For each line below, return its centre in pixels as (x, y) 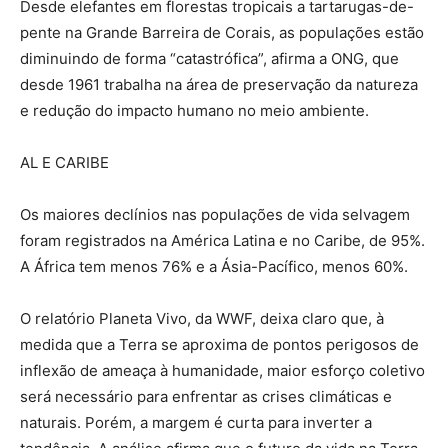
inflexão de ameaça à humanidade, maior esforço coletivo (222, 371)
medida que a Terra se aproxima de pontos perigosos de (219, 345)
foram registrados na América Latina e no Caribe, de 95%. (222, 241)
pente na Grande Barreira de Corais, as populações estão (222, 33)
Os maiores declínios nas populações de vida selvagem (215, 215)
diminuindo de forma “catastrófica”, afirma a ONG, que (209, 59)
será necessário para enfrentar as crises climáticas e (206, 397)
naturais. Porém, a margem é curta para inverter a (196, 423)
